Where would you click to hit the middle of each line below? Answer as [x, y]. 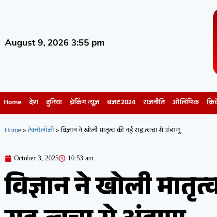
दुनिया [54, 103]
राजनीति [154, 103]
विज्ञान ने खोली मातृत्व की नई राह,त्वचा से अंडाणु [120, 132]
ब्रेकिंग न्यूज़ [85, 103]
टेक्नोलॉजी [41, 132]
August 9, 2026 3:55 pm [55, 42]
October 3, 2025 [36, 158]
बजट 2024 [121, 103]
